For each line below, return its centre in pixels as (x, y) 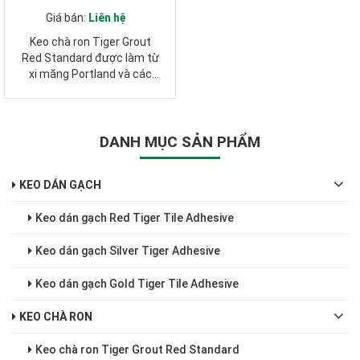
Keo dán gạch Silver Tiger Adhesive (128, 250)
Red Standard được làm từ (90, 57)
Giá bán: (67, 17)
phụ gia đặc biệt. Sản (90, 90)
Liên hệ (107, 17)
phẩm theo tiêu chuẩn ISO (90, 106)
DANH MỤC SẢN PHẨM (180, 141)
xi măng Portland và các (90, 74)
